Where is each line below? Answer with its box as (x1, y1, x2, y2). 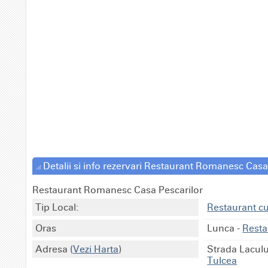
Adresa (35, 243, 70, 255)
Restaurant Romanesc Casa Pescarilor (32, 184, 203, 196)
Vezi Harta (73, 243, 118, 255)
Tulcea (207, 254, 237, 266)
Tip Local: (35, 201, 78, 213)
